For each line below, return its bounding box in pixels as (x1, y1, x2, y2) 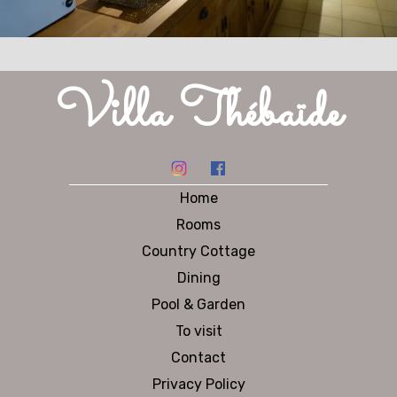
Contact (171, 348, 226, 366)
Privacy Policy (152, 375, 245, 393)
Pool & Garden (152, 295, 245, 313)
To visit (175, 322, 222, 339)
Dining (176, 269, 221, 286)
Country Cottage (142, 242, 255, 260)
